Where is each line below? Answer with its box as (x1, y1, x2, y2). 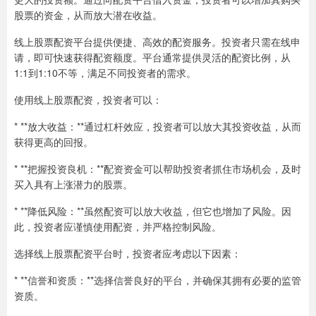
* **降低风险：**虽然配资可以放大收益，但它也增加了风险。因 (14, 204, 291, 218)
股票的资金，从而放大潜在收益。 (14, 8, 162, 22)
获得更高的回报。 (14, 135, 93, 149)
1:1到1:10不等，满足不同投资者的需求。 (14, 66, 196, 80)
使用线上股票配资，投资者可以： (14, 92, 162, 107)
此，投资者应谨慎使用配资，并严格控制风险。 (14, 219, 221, 233)
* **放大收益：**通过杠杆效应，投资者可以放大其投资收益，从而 (14, 119, 301, 133)
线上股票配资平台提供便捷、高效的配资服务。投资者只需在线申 (14, 35, 300, 49)
